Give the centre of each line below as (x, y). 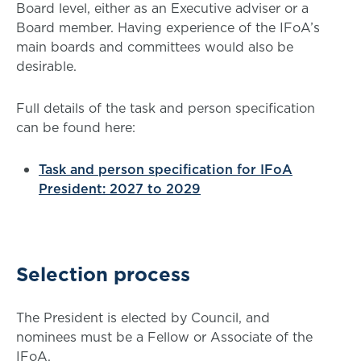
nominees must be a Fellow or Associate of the (164, 337)
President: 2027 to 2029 (120, 189)
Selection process (103, 274)
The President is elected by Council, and (143, 317)
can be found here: (78, 127)
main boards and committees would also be (155, 47)
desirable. (46, 66)
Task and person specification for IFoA (166, 169)
